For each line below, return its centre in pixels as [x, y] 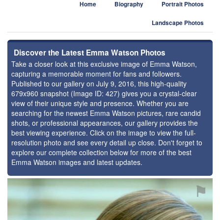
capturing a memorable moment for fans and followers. [96, 74]
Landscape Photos [178, 23]
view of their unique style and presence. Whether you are [100, 103]
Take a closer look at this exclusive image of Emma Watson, [104, 64]
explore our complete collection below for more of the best [101, 152]
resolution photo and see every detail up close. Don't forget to [107, 142]
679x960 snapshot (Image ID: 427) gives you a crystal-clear [104, 93]
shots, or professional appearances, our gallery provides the [105, 123]
